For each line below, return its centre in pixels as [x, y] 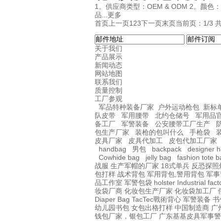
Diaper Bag [112, 200]
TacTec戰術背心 [156, 200]
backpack [167, 149]
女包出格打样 [152, 208]
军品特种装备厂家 [126, 107]
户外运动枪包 [179, 107]
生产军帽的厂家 [135, 166]
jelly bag [158, 158]
